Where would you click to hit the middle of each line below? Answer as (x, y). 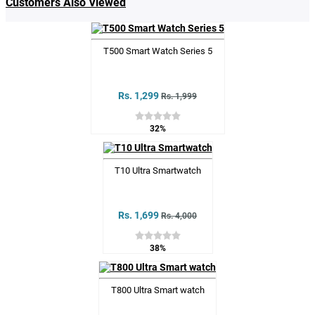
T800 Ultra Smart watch (157, 290)
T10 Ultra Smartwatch (157, 170)
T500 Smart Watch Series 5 (157, 51)
